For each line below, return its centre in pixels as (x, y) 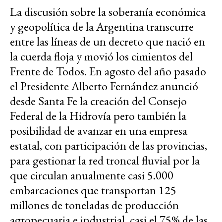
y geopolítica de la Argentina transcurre (102, 27)
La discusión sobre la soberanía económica (108, 12)
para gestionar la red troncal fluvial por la (105, 161)
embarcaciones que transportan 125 (93, 190)
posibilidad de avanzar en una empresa (99, 131)
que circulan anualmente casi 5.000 (92, 175)
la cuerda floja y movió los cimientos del (101, 56)
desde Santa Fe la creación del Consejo (98, 101)
